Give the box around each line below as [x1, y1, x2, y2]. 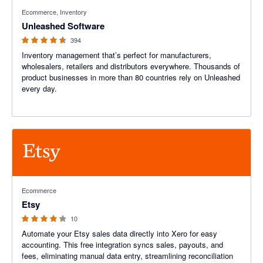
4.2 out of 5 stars [12, 176, 70, 187]
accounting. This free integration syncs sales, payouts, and [22, 239, 223, 250]
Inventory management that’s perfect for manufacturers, [22, 49, 211, 60]
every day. [22, 83, 57, 94]
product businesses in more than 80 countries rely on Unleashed [22, 72, 240, 83]
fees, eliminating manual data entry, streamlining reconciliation [22, 250, 233, 261]
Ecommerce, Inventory [22, 7, 87, 16]
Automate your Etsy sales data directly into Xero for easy [22, 228, 217, 239]
